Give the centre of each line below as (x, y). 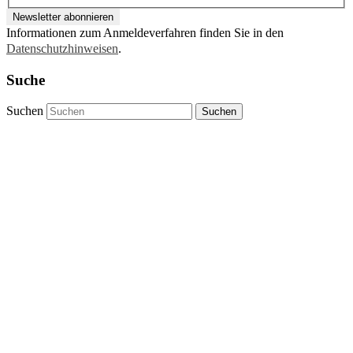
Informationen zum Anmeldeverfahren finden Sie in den (145, 32)
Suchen (25, 111)
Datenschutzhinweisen (62, 48)
